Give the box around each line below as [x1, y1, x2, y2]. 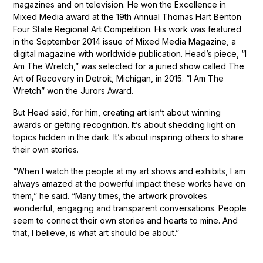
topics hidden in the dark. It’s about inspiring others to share [13, 131, 244, 142]
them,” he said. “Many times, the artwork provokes [13, 190, 208, 201]
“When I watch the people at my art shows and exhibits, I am [13, 166, 246, 176]
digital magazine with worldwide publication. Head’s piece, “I [13, 48, 247, 59]
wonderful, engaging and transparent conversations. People [13, 203, 247, 213]
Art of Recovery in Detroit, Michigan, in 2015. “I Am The [13, 73, 224, 83]
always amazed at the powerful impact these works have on [13, 178, 246, 188]
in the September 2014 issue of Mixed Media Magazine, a [13, 36, 237, 46]
